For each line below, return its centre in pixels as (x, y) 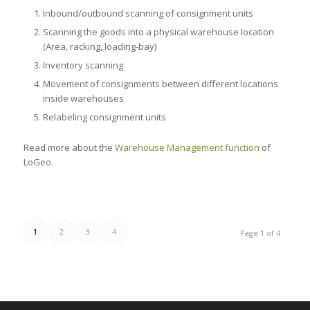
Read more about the (69, 147)
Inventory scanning (83, 65)
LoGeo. (38, 162)
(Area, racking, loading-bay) (99, 46)
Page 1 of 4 (261, 232)
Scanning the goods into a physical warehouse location (158, 31)
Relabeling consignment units (104, 117)
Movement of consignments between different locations (160, 83)
